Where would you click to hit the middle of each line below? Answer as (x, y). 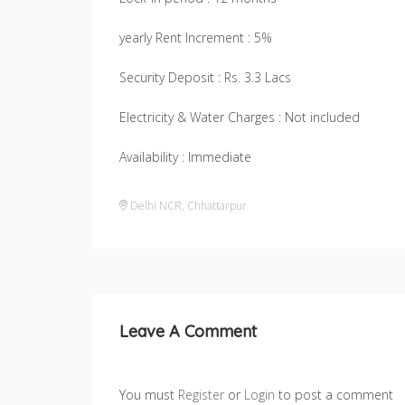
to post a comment (334, 395)
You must (149, 395)
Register (201, 395)
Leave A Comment (188, 331)
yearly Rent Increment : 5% (196, 38)
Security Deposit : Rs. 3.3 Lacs (205, 77)
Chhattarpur (217, 206)
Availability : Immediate (185, 157)
